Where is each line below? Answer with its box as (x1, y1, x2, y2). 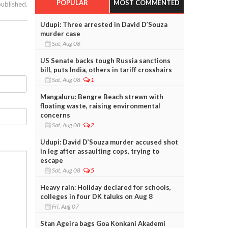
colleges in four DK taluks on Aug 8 (40, 192, 153, 201)
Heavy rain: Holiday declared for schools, (40, 183, 171, 191)
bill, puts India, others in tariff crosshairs (40, 65, 172, 74)
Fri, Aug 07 (50, 202, 81, 210)
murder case (40, 29, 80, 38)
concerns (40, 110, 70, 119)
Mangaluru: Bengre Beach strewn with (40, 92, 163, 101)
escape (40, 156, 63, 164)
